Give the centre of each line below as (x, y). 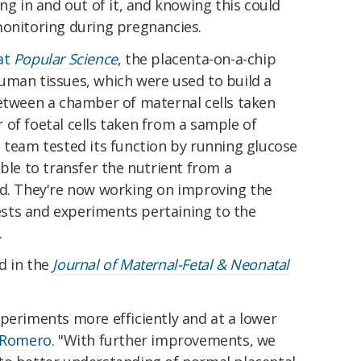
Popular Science (65, 58)
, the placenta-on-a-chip (197, 58)
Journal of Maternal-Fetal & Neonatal (171, 265)
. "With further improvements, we (164, 340)
